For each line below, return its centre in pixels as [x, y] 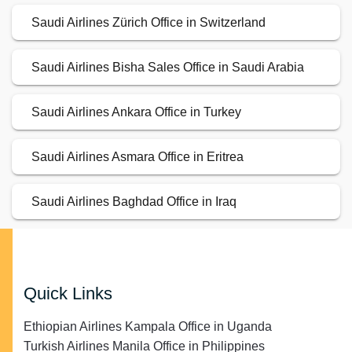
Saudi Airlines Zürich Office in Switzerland [148, 23]
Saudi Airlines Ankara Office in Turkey [136, 112]
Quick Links [68, 294]
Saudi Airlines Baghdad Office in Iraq [134, 202]
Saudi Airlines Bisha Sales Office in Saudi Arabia [168, 68]
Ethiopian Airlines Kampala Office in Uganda [148, 327]
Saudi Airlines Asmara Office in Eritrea [137, 157]
